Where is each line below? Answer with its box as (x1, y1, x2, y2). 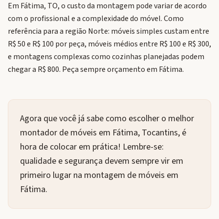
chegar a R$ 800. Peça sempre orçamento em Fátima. (8, 64, 184, 75)
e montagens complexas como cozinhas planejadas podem (8, 51, 204, 62)
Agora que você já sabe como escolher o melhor (20, 112, 194, 125)
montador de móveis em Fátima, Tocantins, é (20, 127, 186, 139)
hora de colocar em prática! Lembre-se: (20, 141, 164, 153)
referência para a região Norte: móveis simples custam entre (8, 26, 209, 37)
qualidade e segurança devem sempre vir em (20, 155, 183, 167)
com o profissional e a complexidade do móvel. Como (8, 13, 184, 24)
